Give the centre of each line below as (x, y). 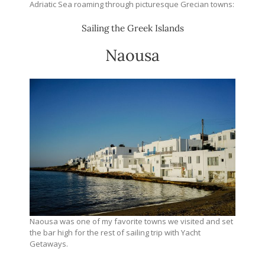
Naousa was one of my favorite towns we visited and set (131, 222)
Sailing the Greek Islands (132, 28)
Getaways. (49, 244)
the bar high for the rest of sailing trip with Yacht (115, 233)
